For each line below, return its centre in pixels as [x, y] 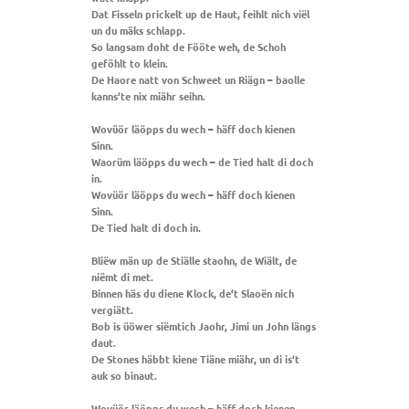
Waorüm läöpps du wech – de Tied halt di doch [202, 161]
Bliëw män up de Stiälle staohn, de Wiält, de [194, 260]
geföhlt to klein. [130, 63]
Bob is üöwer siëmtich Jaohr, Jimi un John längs [204, 325]
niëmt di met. [122, 276]
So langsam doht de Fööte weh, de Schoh [189, 46]
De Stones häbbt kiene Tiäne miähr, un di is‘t [195, 358]
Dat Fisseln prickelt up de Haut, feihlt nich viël [200, 13]
